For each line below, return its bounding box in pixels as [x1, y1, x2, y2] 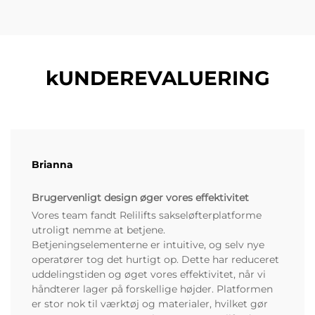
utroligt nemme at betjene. [32, 224, 165, 237]
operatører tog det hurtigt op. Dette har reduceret [32, 253, 279, 266]
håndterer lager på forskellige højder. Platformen [32, 283, 273, 296]
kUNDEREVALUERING [45, 66, 270, 91]
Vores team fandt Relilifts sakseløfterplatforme [32, 209, 262, 222]
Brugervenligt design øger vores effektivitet [32, 191, 249, 205]
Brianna [32, 158, 73, 172]
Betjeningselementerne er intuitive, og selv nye [32, 238, 264, 252]
